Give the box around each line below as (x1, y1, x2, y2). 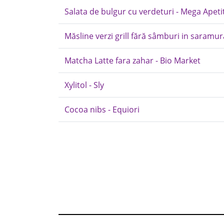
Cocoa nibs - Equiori (64, 104, 139, 115)
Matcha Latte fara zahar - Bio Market (64, 55, 200, 66)
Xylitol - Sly (64, 79, 104, 90)
